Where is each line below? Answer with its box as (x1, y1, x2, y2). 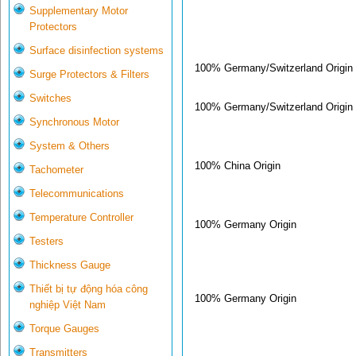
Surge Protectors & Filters (29, 68, 149, 81)
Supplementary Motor (29, 5, 128, 17)
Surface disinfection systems (29, 44, 164, 57)
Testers (29, 235, 64, 248)
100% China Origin (195, 159, 281, 172)
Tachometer (29, 164, 83, 176)
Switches (29, 92, 72, 105)
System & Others (29, 140, 110, 153)
